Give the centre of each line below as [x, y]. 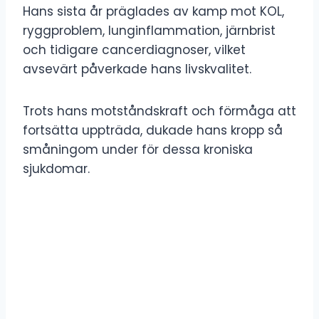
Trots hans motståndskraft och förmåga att [159, 111]
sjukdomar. [56, 168]
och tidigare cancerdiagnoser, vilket [134, 49]
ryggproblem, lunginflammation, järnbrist [149, 30]
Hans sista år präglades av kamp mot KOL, [153, 11]
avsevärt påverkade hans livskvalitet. [137, 69]
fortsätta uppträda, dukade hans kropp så [153, 130]
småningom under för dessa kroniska [138, 149]
